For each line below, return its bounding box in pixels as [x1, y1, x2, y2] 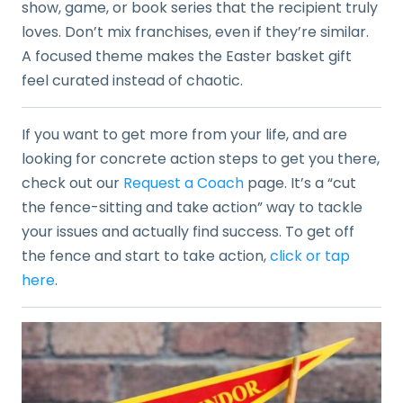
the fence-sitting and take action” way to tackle [22, 196, 363, 218]
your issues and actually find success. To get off [22, 220, 354, 242]
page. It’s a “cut [244, 172, 356, 193]
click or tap [270, 245, 350, 266]
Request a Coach [123, 172, 244, 193]
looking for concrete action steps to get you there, [22, 148, 380, 169]
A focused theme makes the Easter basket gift [22, 45, 352, 67]
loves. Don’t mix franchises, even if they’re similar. [22, 21, 369, 42]
